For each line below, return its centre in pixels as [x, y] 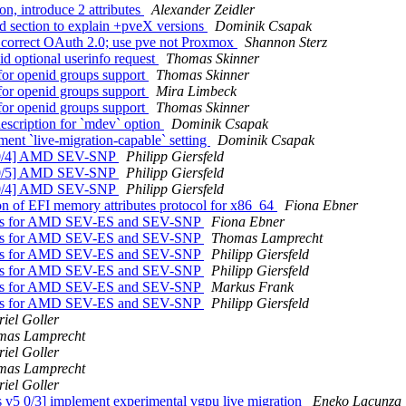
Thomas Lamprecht [267, 238]
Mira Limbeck [196, 92]
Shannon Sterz [286, 43]
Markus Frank [252, 287]
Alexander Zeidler [203, 10]
